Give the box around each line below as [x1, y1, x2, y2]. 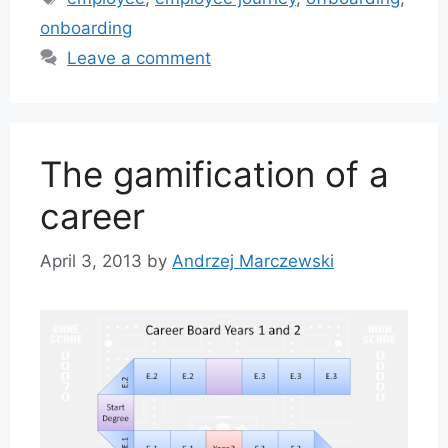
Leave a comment [67, 48, 212, 69]
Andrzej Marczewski [172, 250, 334, 271]
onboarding [40, 18, 132, 39]
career [40, 195, 145, 238]
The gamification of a [40, 153, 389, 196]
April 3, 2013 [40, 250, 142, 271]
